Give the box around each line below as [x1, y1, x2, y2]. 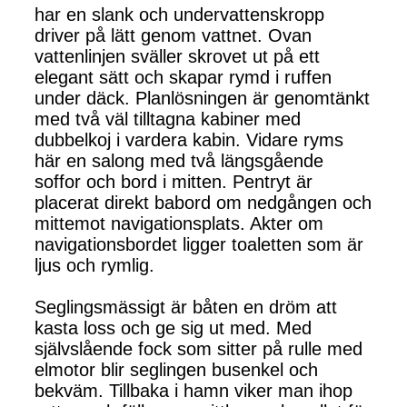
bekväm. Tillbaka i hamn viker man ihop [35, 380, 352, 401]
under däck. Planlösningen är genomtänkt [35, 87, 370, 108]
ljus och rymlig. [35, 254, 160, 275]
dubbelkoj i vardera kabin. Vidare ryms [35, 129, 343, 150]
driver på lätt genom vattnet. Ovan [35, 25, 312, 45]
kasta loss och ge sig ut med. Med [35, 317, 312, 338]
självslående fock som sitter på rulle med [35, 338, 362, 359]
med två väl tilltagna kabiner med [35, 108, 301, 129]
